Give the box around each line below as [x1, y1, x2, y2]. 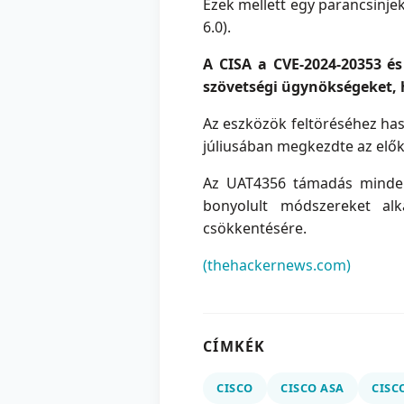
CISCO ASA [280, 380, 344, 397]
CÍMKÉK [203, 336, 266, 357]
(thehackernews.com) [203, 255, 351, 276]
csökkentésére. [203, 218, 307, 239]
